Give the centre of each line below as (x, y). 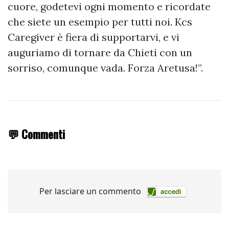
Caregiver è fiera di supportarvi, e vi (94, 37)
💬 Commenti (36, 133)
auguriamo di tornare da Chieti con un (100, 52)
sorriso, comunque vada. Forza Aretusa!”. (105, 67)
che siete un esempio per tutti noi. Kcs (100, 21)
